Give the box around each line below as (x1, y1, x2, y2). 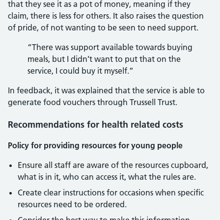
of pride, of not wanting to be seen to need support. (8, 23, 198, 32)
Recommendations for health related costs (8, 119, 183, 130)
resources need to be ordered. (18, 199, 127, 209)
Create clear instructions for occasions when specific (18, 188, 204, 197)
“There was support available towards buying (27, 42, 192, 52)
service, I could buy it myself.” (27, 66, 134, 76)
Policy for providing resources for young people (8, 140, 183, 150)
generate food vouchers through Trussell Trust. (8, 97, 177, 107)
